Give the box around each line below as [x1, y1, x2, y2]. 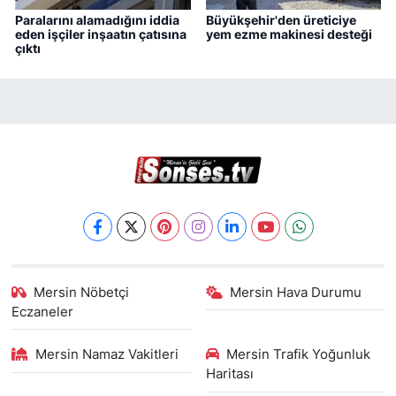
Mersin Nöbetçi [34, 284, 130, 301]
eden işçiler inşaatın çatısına [15, 27, 187, 42]
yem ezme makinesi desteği [205, 27, 372, 42]
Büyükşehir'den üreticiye [205, 12, 356, 28]
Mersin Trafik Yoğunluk [226, 346, 370, 362]
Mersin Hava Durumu [230, 284, 362, 301]
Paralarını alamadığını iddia [15, 12, 179, 28]
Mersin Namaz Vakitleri [35, 346, 179, 362]
